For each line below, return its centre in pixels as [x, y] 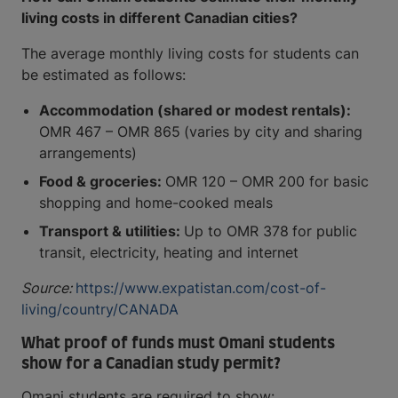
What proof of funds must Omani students [178, 344]
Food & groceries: [102, 182]
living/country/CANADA [100, 310]
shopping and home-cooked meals [156, 203]
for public [325, 231]
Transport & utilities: [111, 231]
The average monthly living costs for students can [190, 54]
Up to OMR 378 [236, 231]
